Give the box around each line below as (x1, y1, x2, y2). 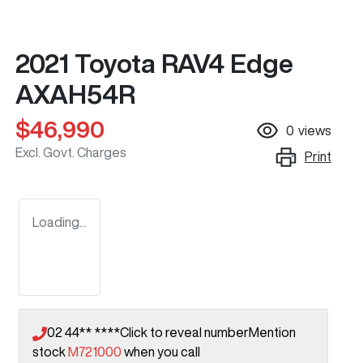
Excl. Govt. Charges (15, 146, 126, 160)
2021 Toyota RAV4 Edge (15, 50, 293, 77)
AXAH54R (15, 81, 135, 108)
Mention (249, 326, 296, 340)
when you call (124, 345, 200, 359)
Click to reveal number (120, 326, 249, 340)
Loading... (32, 216, 87, 229)
